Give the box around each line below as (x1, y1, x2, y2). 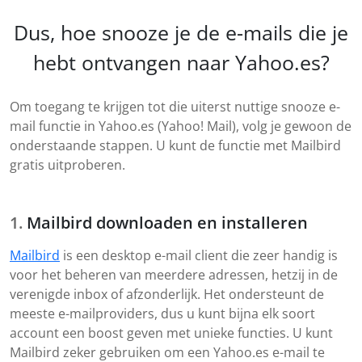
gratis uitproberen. (10, 156, 125, 175)
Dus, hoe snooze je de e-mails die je (14, 19, 348, 47)
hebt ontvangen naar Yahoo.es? (32, 48, 330, 77)
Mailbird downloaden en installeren (27, 212, 308, 234)
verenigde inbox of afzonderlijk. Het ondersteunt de (10, 285, 324, 304)
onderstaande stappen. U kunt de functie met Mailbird (10, 137, 341, 155)
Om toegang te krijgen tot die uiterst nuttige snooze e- (10, 98, 340, 116)
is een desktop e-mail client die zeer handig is (60, 246, 338, 265)
